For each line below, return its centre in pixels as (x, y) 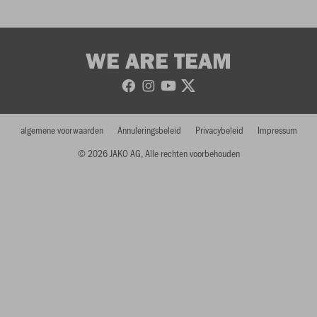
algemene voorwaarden (62, 130)
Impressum (277, 130)
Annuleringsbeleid (149, 130)
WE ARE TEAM (158, 60)
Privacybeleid (219, 130)
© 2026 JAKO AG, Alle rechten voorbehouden (158, 154)
